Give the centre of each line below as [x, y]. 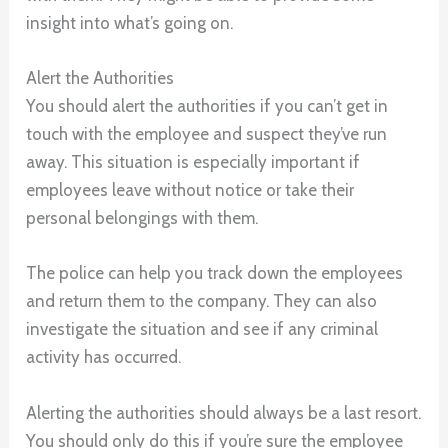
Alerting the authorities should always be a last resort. [224, 412]
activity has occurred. [104, 357]
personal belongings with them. [142, 218]
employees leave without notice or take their [190, 190]
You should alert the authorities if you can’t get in [207, 106]
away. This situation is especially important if [193, 162]
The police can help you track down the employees [215, 273]
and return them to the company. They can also [202, 301]
